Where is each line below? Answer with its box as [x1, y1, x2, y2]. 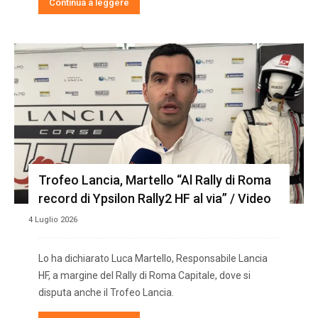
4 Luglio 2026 [28, 214, 77, 224]
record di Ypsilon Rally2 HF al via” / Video [38, 190, 271, 206]
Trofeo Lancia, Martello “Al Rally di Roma [38, 172, 271, 187]
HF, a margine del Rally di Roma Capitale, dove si [38, 269, 251, 281]
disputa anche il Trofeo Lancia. [38, 286, 174, 298]
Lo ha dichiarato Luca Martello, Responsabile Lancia [38, 252, 268, 264]
